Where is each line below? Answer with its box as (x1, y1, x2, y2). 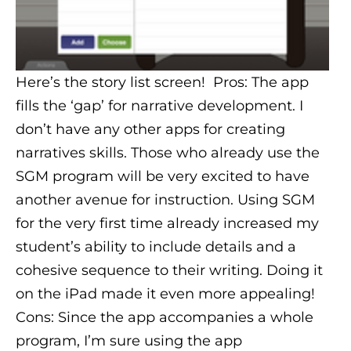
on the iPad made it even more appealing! (16, 284, 319, 302)
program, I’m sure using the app (16, 331, 242, 349)
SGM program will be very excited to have (16, 167, 309, 185)
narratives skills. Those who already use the (16, 143, 320, 161)
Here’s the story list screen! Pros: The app (16, 73, 309, 91)
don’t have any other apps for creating (16, 120, 285, 138)
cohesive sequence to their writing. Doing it (16, 261, 323, 279)
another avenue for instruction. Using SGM (16, 190, 315, 208)
